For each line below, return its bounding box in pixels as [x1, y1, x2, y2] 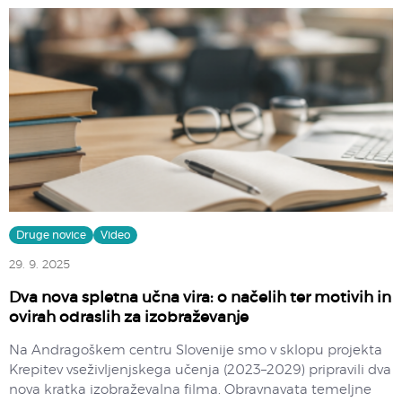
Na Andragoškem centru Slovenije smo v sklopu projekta [9, 343, 382, 357]
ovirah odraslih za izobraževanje [9, 309, 249, 325]
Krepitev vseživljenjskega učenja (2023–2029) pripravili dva [9, 363, 391, 377]
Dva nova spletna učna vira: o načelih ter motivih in [9, 289, 391, 305]
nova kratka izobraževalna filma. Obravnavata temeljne [9, 382, 371, 397]
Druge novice [16, 229, 86, 240]
